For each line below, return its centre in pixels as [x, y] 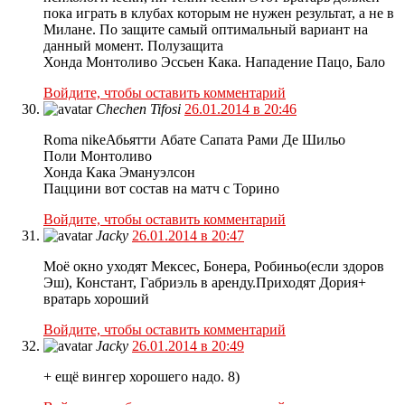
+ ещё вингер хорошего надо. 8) [141, 377]
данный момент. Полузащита [133, 46]
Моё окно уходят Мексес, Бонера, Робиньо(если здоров [214, 267]
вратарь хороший [96, 299]
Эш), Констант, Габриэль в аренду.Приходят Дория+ [205, 283]
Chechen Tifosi [138, 109]
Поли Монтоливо [98, 156]
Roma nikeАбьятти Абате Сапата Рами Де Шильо [194, 140]
